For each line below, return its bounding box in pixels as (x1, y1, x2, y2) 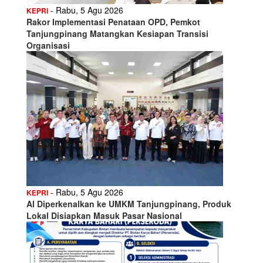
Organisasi (26, 39, 70, 51)
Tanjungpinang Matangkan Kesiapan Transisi (26, 27, 208, 39)
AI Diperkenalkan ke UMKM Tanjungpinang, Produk (26, 197, 231, 210)
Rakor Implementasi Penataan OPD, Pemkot (26, 15, 200, 28)
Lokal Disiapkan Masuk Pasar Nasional (26, 209, 182, 221)
